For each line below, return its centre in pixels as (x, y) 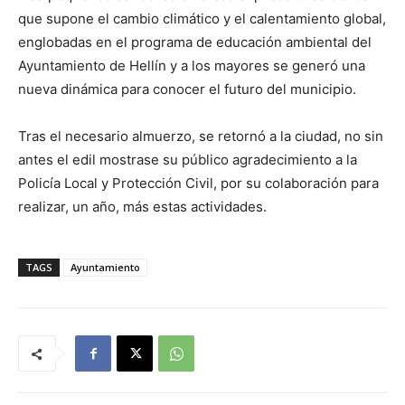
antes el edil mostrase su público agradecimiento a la (188, 160)
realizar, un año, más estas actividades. (142, 207)
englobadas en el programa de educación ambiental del (195, 42)
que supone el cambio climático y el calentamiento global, (202, 19)
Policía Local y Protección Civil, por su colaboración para (198, 184)
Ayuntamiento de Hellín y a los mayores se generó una (192, 66)
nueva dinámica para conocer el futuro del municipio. (187, 89)
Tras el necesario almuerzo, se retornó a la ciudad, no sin (201, 137)
